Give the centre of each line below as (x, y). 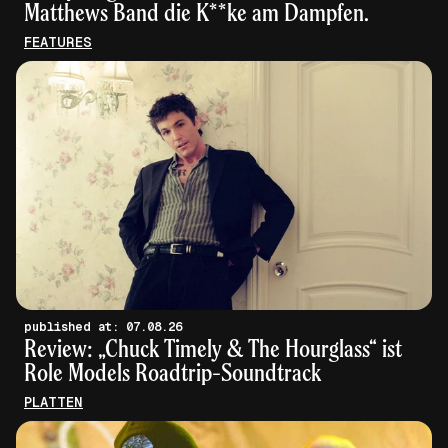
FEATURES (58, 41)
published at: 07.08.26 (154, 327)
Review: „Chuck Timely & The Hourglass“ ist (213, 348)
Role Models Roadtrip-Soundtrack (172, 372)
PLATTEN (53, 402)
